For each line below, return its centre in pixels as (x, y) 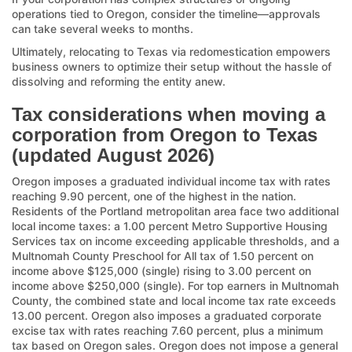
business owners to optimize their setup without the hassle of (172, 66)
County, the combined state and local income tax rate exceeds (174, 300)
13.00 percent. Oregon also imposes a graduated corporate (167, 315)
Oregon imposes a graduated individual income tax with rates (171, 181)
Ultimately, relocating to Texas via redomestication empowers (171, 51)
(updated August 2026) (113, 155)
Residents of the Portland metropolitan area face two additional (175, 211)
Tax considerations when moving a (169, 114)
